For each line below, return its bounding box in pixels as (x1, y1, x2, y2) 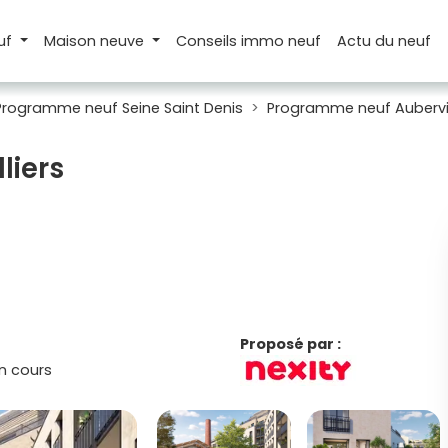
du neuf (375, 30, 432, 51)
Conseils (176, 30, 242, 51)
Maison (43, 30, 100, 51)
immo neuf (241, 30, 322, 51)
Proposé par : (240, 334, 342, 354)
